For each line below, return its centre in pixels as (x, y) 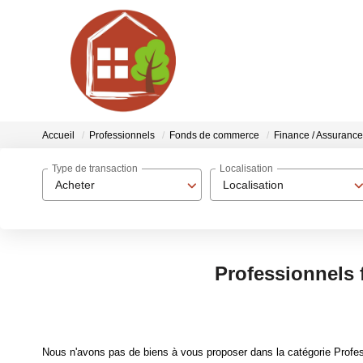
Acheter (75, 185)
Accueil (58, 136)
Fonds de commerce (214, 136)
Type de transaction (95, 169)
